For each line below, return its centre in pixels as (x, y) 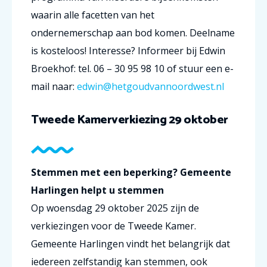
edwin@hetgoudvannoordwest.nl (149, 86)
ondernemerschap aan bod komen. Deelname (133, 33)
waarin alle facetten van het (93, 15)
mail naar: (53, 86)
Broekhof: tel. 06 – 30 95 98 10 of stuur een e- (132, 69)
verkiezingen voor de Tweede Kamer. (114, 226)
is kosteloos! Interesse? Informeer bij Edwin (128, 51)
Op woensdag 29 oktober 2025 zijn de (115, 208)
